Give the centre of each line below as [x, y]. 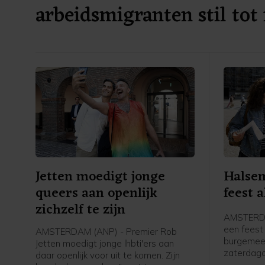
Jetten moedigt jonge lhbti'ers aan [105, 244]
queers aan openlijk [96, 194]
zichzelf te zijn [80, 211]
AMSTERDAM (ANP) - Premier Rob [106, 232]
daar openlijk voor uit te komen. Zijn [108, 256]
